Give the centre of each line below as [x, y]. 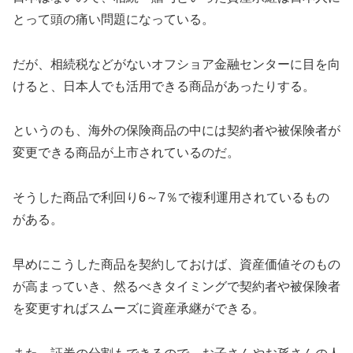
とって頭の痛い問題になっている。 [113, 19]
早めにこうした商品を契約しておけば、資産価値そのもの [176, 264]
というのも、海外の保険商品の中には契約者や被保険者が [176, 131]
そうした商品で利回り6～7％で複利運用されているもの [171, 198]
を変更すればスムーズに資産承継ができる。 [139, 308]
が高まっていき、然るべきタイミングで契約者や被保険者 [176, 286]
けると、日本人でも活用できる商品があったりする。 [164, 86]
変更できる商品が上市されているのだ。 [126, 153]
